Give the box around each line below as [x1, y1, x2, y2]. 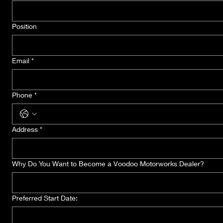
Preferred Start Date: [12, 194, 78, 202]
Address [12, 125, 38, 133]
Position [12, 22, 37, 30]
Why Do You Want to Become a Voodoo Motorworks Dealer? [12, 159, 204, 168]
